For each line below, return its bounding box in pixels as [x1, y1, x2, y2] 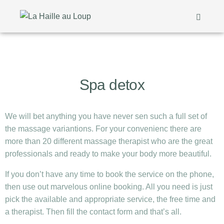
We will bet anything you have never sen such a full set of [5, 112, 207, 120]
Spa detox [79, 76, 145, 93]
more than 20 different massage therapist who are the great [5, 137, 212, 145]
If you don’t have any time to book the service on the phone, [5, 170, 214, 178]
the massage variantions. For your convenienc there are [5, 124, 201, 133]
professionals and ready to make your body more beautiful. [5, 149, 211, 158]
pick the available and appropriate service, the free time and [5, 195, 215, 203]
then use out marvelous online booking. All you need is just [5, 182, 212, 191]
